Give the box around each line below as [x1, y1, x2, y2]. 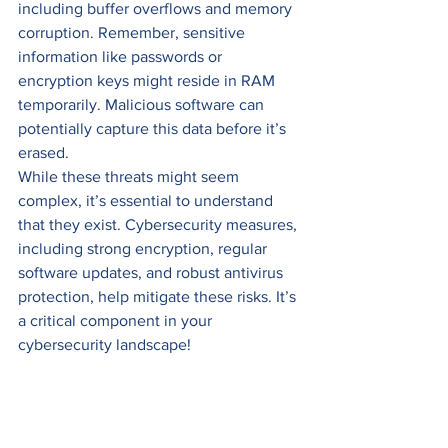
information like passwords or [18, 48, 226, 66]
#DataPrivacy [128, 360, 219, 378]
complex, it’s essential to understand [18, 192, 277, 210]
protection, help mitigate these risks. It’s [18, 288, 300, 306]
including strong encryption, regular [18, 240, 271, 258]
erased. [18, 144, 73, 162]
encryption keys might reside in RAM [18, 72, 279, 90]
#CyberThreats [117, 384, 220, 402]
